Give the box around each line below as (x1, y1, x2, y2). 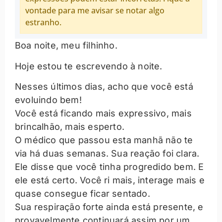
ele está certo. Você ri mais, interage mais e (15, 174, 205, 185)
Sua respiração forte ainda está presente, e (15, 201, 204, 212)
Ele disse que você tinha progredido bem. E (15, 161, 204, 172)
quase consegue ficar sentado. (15, 188, 150, 199)
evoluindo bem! (15, 94, 82, 105)
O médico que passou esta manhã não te (15, 134, 193, 145)
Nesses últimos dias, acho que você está (15, 81, 193, 92)
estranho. (25, 17, 61, 28)
